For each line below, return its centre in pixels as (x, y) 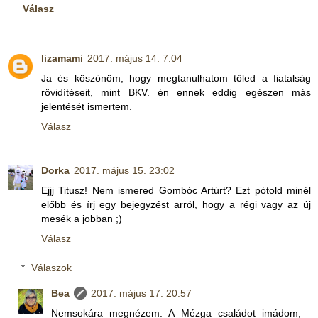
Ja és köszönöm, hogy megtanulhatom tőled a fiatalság (176, 78)
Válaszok (52, 268)
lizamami (62, 58)
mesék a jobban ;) (82, 218)
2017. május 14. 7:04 (135, 58)
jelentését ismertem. (87, 106)
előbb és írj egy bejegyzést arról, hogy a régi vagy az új (176, 204)
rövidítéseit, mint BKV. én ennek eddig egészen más (176, 92)
